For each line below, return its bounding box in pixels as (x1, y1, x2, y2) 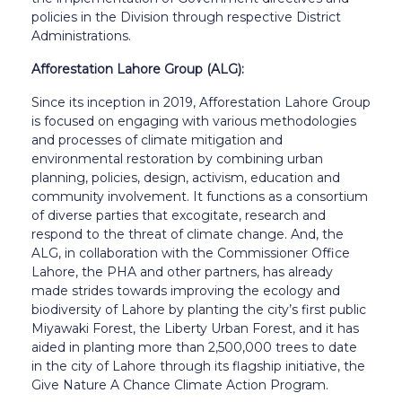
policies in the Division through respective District (31, 8, 341, 25)
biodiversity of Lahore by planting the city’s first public (31, 301, 366, 318)
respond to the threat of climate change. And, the (31, 225, 344, 242)
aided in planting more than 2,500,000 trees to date (31, 338, 357, 355)
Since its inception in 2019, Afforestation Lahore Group (31, 93, 371, 110)
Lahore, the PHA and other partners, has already (31, 263, 333, 280)
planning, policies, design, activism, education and (31, 169, 340, 186)
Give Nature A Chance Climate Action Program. (31, 376, 328, 393)
